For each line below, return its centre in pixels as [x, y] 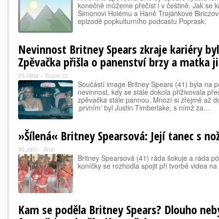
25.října [28, 75]
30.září [27, 149]
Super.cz [56, 75]
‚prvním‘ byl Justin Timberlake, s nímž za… [144, 108]
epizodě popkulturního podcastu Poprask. [142, 21]
